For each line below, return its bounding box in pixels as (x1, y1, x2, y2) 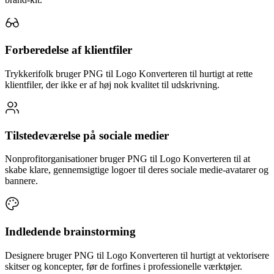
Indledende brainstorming (5, 225, 136, 239)
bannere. (5, 176, 38, 187)
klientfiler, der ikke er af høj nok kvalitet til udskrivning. (5, 79, 220, 90)
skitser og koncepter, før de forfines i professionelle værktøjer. (5, 261, 242, 272)
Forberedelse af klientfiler (5, 43, 132, 57)
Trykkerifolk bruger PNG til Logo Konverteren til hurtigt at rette (5, 68, 253, 79)
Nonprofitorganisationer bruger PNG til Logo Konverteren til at (5, 154, 250, 165)
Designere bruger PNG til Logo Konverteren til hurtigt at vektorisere (5, 250, 269, 261)
